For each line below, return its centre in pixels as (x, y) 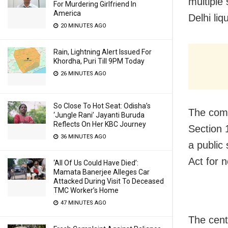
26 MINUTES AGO (83, 74)
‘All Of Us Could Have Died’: (96, 163)
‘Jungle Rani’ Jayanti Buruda (99, 115)
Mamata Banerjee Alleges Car (102, 172)
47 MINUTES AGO (83, 203)
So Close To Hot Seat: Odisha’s (102, 106)
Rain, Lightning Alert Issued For (103, 52)
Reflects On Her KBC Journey (100, 124)
